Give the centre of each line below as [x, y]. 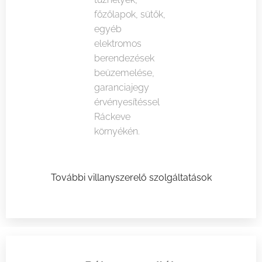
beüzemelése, [124, 73]
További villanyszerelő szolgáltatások [131, 178]
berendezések [124, 58]
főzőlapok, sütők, [130, 15]
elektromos [118, 44]
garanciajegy [121, 88]
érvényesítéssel [127, 102]
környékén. [117, 132]
